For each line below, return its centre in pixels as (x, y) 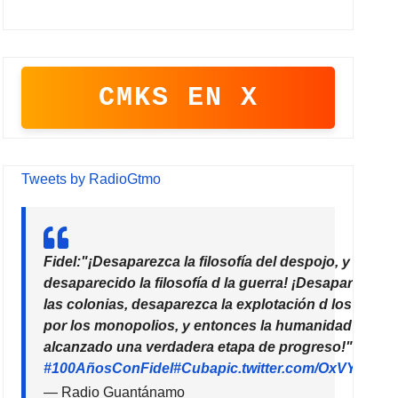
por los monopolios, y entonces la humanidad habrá (219, 326)
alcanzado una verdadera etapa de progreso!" (199, 347)
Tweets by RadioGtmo (92, 179)
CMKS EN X (178, 98)
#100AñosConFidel (109, 369)
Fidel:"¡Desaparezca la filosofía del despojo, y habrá (219, 262)
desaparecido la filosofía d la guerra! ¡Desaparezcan (219, 283)
